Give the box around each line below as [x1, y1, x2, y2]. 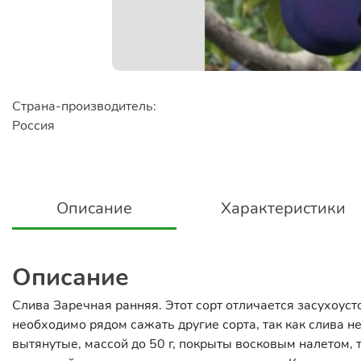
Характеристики [221, 197, 346, 219]
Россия [12, 117, 55, 135]
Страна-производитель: [12, 98, 156, 115]
